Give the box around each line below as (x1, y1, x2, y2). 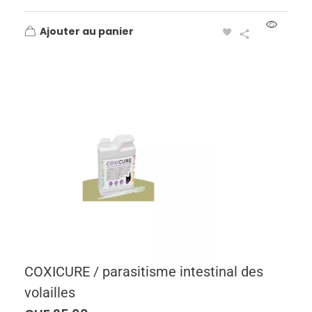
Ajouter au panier (40, 24, 134, 38)
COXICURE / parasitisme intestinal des (24, 263, 263, 280)
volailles (24, 283, 75, 301)
